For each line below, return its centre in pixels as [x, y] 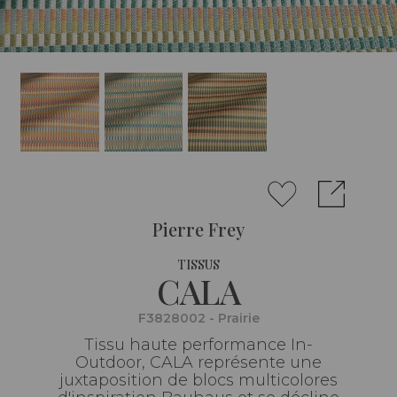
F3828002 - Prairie [198, 318]
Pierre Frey [198, 229]
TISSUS [198, 264]
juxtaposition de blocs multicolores [198, 380]
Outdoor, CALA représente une [198, 362]
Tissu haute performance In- [198, 344]
